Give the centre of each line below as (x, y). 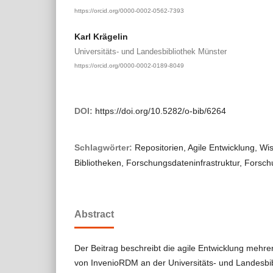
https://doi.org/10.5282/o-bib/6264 (161, 111)
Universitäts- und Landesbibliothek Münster (151, 51)
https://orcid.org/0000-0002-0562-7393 (129, 10)
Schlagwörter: (105, 148)
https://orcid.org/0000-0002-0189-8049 (129, 65)
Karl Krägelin (101, 36)
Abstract (94, 214)
